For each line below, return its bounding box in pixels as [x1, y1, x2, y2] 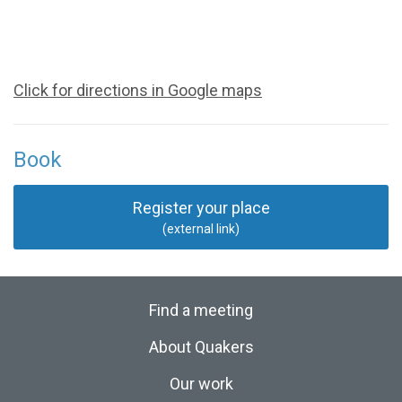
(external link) [162, 222, 240, 237]
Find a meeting [149, 301, 253, 320]
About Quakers [148, 337, 254, 357]
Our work [169, 374, 233, 394]
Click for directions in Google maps [13, 81, 262, 100]
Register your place [132, 198, 270, 218]
